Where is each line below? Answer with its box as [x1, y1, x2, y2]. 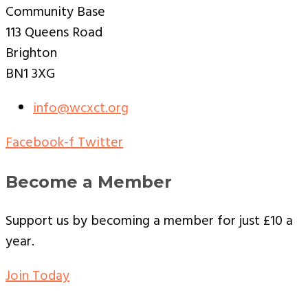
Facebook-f [5, 132, 74, 154]
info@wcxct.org [33, 98, 129, 120]
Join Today [5, 265, 69, 287]
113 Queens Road [5, 22, 102, 44]
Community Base [5, 1, 105, 23]
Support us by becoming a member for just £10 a [5, 210, 293, 232]
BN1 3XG [5, 63, 55, 85]
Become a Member [5, 172, 172, 192]
